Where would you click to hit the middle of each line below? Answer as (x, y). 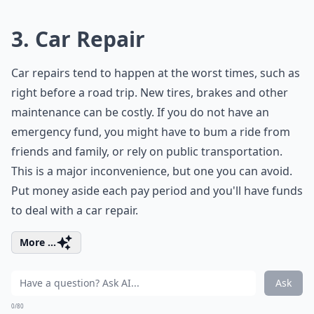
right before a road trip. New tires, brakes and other (150, 93)
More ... (38, 242)
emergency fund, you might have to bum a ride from (151, 132)
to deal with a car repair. (75, 210)
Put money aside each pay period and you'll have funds (157, 191)
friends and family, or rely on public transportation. (147, 151)
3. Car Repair (78, 39)
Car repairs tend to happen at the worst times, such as (156, 73)
